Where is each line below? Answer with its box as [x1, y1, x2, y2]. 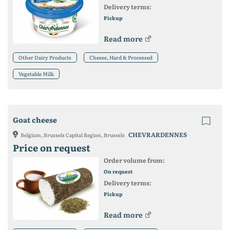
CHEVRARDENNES [128, 129, 187, 139]
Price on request [13, 140, 90, 155]
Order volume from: [103, 155, 165, 165]
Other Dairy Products [18, 53, 71, 61]
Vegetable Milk [18, 69, 54, 78]
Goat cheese [13, 114, 57, 125]
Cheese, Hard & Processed [89, 53, 152, 61]
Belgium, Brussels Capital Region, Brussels [21, 130, 126, 139]
